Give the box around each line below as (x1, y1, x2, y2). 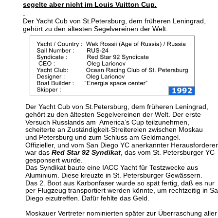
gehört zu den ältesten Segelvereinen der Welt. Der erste (25, 110, 203, 118)
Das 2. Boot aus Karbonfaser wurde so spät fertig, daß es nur (25, 179, 217, 187)
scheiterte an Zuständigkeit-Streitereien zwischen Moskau (25, 126, 205, 133)
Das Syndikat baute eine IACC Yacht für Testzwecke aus (25, 163, 200, 171)
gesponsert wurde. (25, 156, 85, 164)
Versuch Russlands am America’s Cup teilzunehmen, (25, 118, 189, 126)
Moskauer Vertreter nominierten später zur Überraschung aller (25, 209, 217, 217)
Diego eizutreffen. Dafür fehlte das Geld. (25, 194, 151, 202)
